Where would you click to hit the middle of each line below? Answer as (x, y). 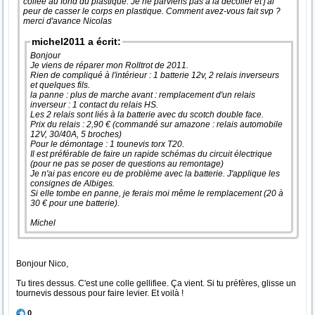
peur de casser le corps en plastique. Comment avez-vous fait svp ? (153, 11)
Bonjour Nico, (42, 264)
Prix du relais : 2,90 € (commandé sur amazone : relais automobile (156, 124)
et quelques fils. (61, 85)
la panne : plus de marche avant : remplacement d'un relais (143, 95)
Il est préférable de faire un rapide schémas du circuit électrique (151, 154)
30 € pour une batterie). (76, 203)
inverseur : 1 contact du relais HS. (95, 105)
